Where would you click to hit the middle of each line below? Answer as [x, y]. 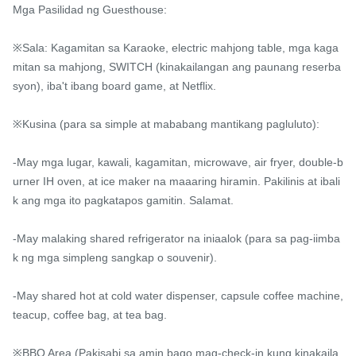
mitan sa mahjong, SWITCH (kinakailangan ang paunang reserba [177, 67]
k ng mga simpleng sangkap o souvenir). [115, 258]
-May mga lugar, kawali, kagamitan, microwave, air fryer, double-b [178, 163]
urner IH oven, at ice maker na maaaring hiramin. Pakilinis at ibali [176, 182]
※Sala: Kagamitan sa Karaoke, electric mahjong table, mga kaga [176, 48]
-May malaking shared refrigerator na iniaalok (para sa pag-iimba [176, 239]
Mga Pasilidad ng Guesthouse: [90, 10]
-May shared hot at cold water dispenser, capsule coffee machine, [178, 296]
